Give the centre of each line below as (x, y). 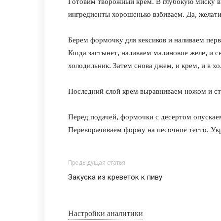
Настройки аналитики (106, 214)
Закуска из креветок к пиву (115, 177)
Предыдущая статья (97, 163)
